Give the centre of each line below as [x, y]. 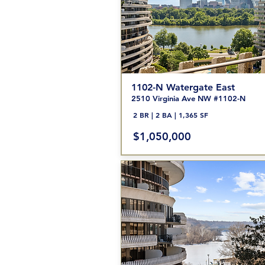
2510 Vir [147, 98]
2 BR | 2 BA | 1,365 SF [170, 115]
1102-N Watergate [172, 87]
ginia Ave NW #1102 [200, 98]
